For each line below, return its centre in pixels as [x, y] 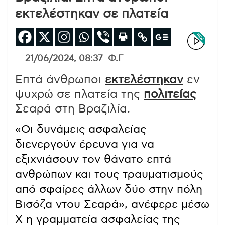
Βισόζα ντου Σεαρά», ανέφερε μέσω [112, 204]
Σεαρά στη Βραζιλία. [73, 109]
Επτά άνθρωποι [60, 80]
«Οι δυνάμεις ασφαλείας [81, 129]
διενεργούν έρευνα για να [85, 144]
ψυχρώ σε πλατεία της [79, 94]
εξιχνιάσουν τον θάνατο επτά [93, 159]
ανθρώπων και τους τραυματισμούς [109, 174]
